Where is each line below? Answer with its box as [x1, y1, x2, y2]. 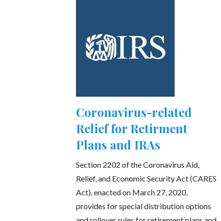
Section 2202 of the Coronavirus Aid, [76, 160, 200, 170]
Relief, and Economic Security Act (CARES [76, 174, 217, 184]
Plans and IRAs [76, 137, 161, 153]
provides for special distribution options [76, 201, 212, 211]
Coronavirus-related [76, 104, 192, 120]
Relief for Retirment [76, 120, 188, 137]
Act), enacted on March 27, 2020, [76, 187, 188, 197]
